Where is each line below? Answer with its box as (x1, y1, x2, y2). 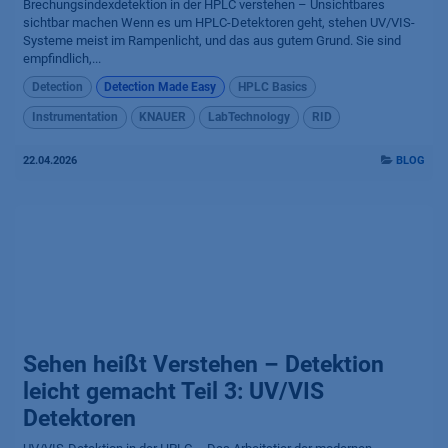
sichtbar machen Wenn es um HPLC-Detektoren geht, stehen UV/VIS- (23, 14, 415, 30)
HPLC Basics (237, 80, 307, 95)
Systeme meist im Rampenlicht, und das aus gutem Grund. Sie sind (23, 32, 401, 48)
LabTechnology (207, 110, 290, 125)
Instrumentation (31, 110, 118, 125)
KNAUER (139, 110, 187, 125)
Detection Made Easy (104, 80, 217, 95)
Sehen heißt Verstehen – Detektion (23, 350, 384, 378)
